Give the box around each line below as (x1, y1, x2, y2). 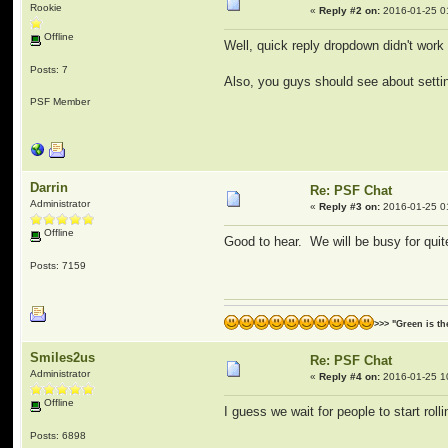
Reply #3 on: (319, 201, 381, 212)
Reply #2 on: (319, 5, 381, 16)
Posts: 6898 (30, 429, 87, 441)
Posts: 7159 (30, 259, 87, 271)
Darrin (30, 180, 69, 195)
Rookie (30, 2, 63, 13)
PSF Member (30, 95, 91, 107)
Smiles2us (30, 350, 96, 365)
